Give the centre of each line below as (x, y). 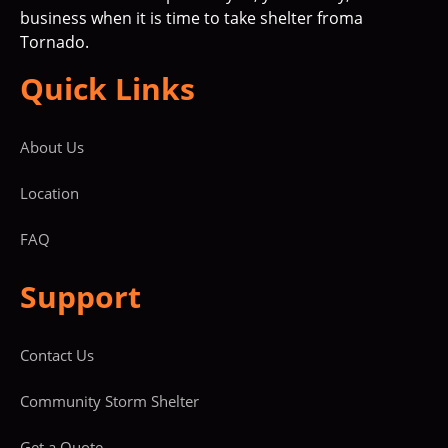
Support (80, 297)
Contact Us (57, 355)
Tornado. (54, 42)
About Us (52, 147)
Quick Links (107, 89)
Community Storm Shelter (109, 401)
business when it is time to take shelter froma (191, 18)
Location (49, 193)
